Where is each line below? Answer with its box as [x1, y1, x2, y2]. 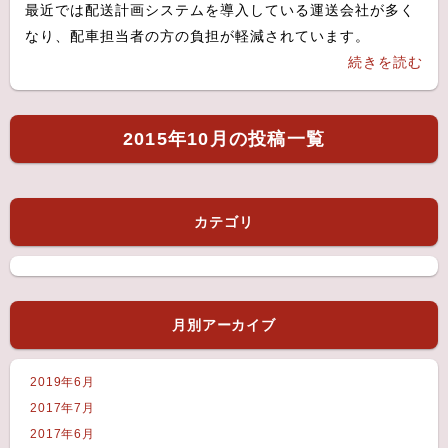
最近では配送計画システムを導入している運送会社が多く [25, 2, 415, 18]
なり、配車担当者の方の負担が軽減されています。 [25, 28, 370, 44]
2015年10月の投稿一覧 [122, 129, 326, 149]
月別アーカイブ [171, 317, 277, 333]
